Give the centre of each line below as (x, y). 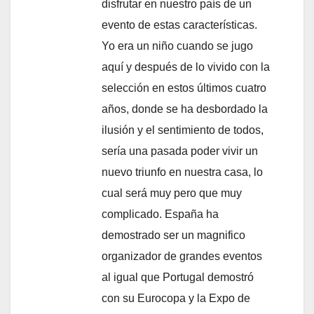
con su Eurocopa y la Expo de (176, 299)
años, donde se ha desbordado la (185, 109)
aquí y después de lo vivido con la (186, 67)
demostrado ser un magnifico (173, 235)
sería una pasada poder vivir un (180, 151)
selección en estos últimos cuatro (184, 88)
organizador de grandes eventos (182, 257)
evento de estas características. (179, 25)
